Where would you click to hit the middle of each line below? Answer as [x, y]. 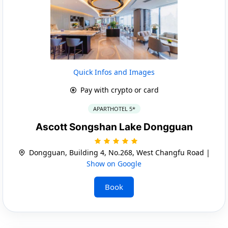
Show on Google [114, 163]
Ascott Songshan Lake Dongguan [114, 127]
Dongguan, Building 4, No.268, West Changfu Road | [118, 152]
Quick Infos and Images [114, 72]
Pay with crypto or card [118, 90]
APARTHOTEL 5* [114, 108]
